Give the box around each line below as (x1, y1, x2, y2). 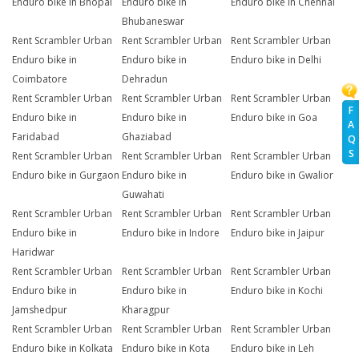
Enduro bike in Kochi (231, 284, 324, 298)
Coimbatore (12, 72, 67, 87)
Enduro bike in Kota (121, 341, 210, 356)
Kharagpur (121, 303, 170, 317)
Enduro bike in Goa (231, 111, 318, 125)
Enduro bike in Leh (231, 341, 315, 356)
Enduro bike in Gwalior (231, 168, 334, 183)
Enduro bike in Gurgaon (12, 168, 119, 183)
